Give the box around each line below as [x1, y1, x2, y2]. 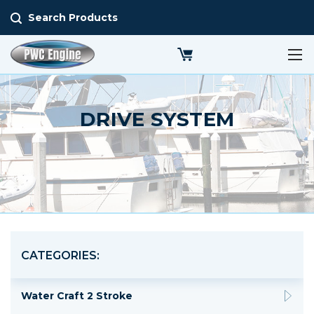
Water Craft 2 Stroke [21, 289, 132, 302]
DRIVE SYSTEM [80, 107, 234, 131]
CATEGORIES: [21, 248, 100, 262]
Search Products [28, 11, 118, 24]
